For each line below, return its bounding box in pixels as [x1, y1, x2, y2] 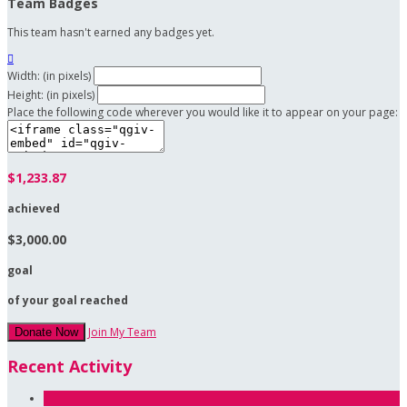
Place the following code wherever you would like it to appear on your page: [7, 104, 398, 121]
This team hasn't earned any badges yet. [7, 25, 214, 41]
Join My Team [88, 324, 156, 341]
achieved [7, 201, 60, 217]
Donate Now [15, 325, 78, 340]
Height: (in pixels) [7, 87, 94, 104]
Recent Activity [7, 355, 132, 378]
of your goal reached [7, 293, 128, 309]
